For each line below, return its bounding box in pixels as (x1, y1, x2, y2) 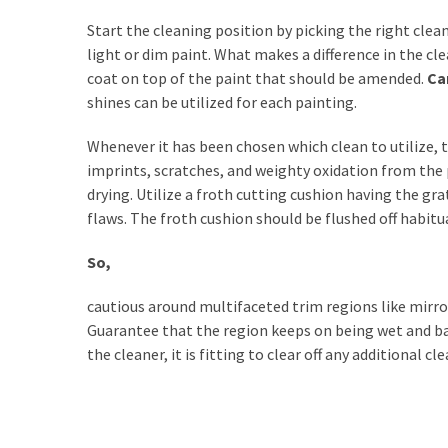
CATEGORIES (9, 128, 95, 148)
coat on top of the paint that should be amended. (87, 68, 427, 89)
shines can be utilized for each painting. (87, 92, 357, 113)
